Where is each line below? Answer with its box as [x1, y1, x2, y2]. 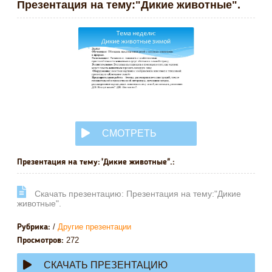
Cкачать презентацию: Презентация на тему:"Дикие [32, 188, 241, 199]
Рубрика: [17, 222, 50, 231]
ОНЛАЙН [81, 152, 124, 163]
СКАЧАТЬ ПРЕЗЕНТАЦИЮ [44, 259, 168, 270]
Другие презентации [58, 222, 131, 231]
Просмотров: [17, 236, 64, 245]
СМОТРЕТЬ [102, 128, 157, 138]
